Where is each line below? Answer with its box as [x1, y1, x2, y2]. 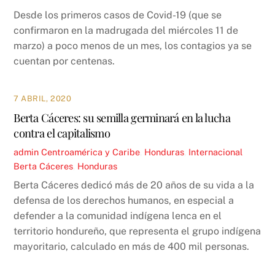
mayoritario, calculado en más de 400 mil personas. [14, 241, 250, 253]
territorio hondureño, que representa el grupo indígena [14, 225, 261, 238]
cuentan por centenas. [14, 55, 115, 67]
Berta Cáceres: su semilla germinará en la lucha [14, 109, 230, 125]
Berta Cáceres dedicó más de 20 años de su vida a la [14, 179, 255, 192]
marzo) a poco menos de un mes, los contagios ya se [14, 39, 252, 52]
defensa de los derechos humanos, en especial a [14, 195, 234, 207]
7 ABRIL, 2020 [14, 94, 72, 104]
